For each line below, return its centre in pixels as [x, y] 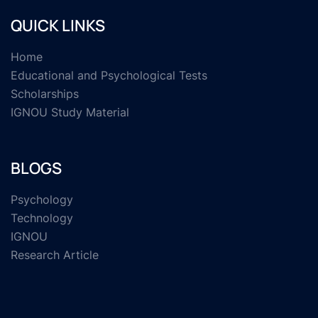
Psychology [42, 199]
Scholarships [45, 93]
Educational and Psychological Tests [109, 75]
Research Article [55, 254]
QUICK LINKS [58, 25]
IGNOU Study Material [70, 112]
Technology [42, 218]
